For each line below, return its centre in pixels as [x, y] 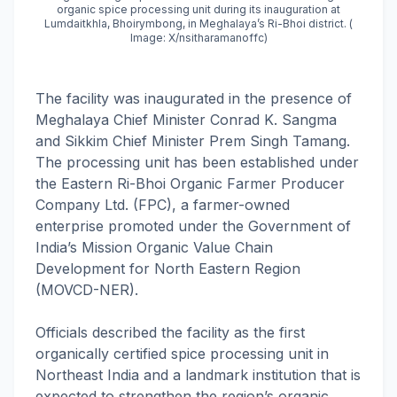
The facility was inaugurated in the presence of [194, 98]
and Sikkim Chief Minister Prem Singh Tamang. [193, 141]
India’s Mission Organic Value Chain [154, 247]
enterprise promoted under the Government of [193, 226]
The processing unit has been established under [197, 162]
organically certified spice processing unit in [182, 354]
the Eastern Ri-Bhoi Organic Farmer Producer [190, 183]
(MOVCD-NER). [87, 290]
